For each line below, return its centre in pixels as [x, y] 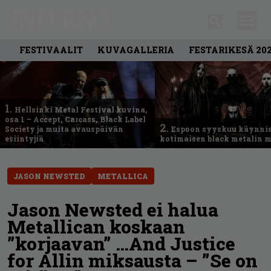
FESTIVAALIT [51, 50]
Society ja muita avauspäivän [64, 129]
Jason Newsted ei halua [113, 209]
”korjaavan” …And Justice [121, 243]
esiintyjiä [24, 138]
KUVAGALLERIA [136, 50]
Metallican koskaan [96, 226]
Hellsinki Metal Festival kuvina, [81, 109]
